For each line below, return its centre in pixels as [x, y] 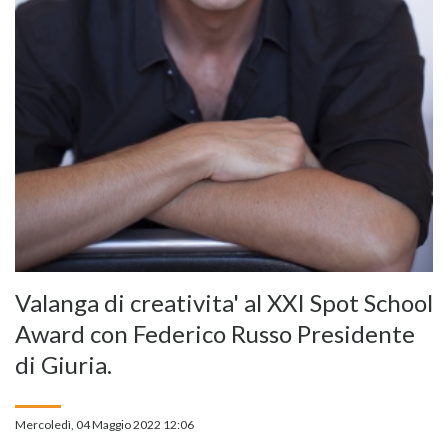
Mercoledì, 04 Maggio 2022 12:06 [104, 424]
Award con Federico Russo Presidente [215, 333]
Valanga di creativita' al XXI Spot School [224, 302]
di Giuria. [63, 364]
